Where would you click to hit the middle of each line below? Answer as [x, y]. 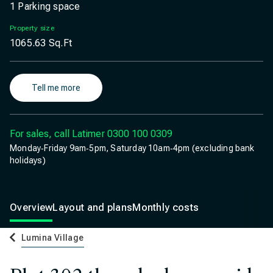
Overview [31, 207]
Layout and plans [93, 207]
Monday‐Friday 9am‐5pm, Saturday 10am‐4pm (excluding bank [132, 148]
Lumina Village [53, 238]
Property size [32, 28]
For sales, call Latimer [57, 134]
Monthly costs [166, 207]
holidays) [28, 160]
